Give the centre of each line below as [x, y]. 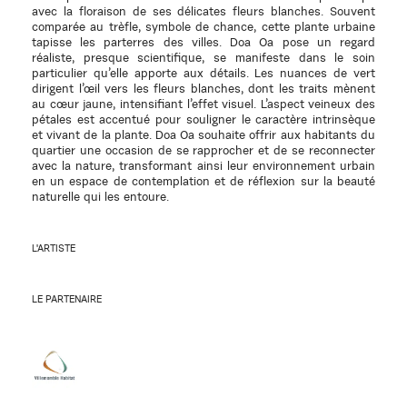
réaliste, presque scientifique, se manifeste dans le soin [203, 58]
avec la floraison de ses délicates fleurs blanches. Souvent [203, 11]
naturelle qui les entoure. [100, 197]
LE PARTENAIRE [67, 299]
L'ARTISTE [54, 248]
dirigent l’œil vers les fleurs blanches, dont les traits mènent [203, 89]
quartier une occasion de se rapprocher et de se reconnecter [203, 150]
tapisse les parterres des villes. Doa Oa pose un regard [203, 42]
